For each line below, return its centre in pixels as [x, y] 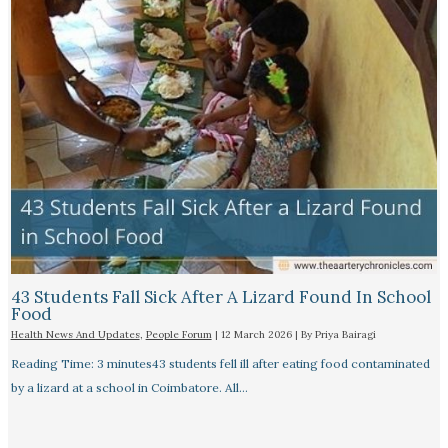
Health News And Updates [75, 334]
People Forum [178, 334]
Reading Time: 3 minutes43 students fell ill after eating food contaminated [220, 363]
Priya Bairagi [345, 334]
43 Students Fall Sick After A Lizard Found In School [220, 296]
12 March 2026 [257, 334]
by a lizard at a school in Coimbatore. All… [129, 387]
